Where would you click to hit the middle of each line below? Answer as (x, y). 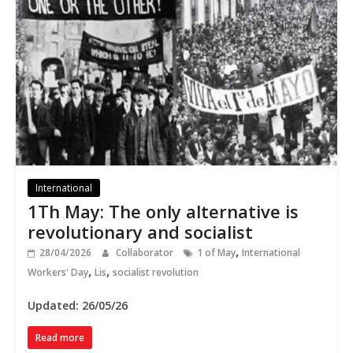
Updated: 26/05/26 (77, 306)
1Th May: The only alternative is (163, 212)
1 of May (216, 253)
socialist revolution (155, 273)
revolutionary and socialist (140, 232)
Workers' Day (58, 273)
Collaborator (145, 253)
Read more (59, 338)
